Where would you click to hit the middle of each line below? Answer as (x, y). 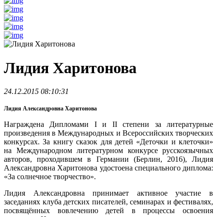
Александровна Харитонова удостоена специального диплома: (108, 168)
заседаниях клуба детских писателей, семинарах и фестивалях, (108, 202)
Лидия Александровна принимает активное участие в (108, 193)
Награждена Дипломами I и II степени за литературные (108, 124)
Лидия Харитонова (70, 68)
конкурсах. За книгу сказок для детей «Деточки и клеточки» (108, 142)
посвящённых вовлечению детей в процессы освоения (108, 211)
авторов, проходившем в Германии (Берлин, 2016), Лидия (108, 159)
